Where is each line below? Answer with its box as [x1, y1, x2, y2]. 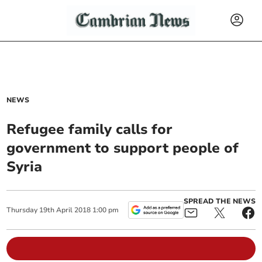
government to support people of [6, 139, 239, 157]
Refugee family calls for [6, 120, 173, 139]
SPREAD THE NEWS [183, 196, 256, 206]
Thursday [6, 205, 38, 215]
